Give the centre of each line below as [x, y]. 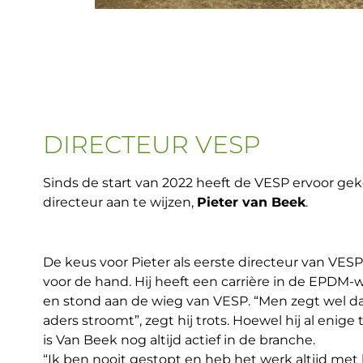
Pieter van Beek [251, 203]
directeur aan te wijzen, [120, 203]
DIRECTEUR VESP [152, 145]
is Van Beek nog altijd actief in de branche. [179, 340]
